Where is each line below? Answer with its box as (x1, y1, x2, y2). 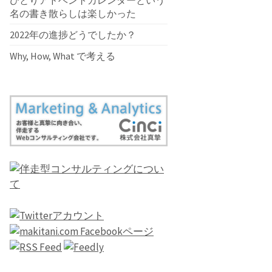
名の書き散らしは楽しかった (10, 7, 136, 20)
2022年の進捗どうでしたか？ (10, 29, 136, 41)
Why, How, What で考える (10, 50, 115, 63)
